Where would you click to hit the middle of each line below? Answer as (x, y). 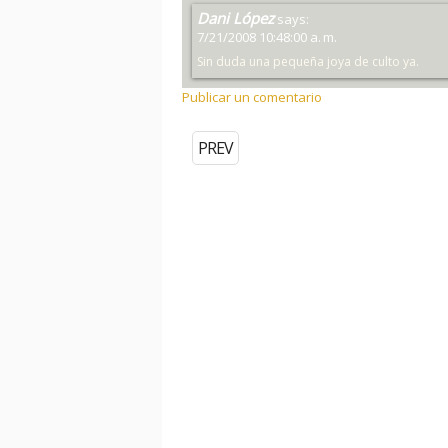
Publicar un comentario (252, 97)
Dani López (235, 18)
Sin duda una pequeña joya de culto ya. (308, 61)
